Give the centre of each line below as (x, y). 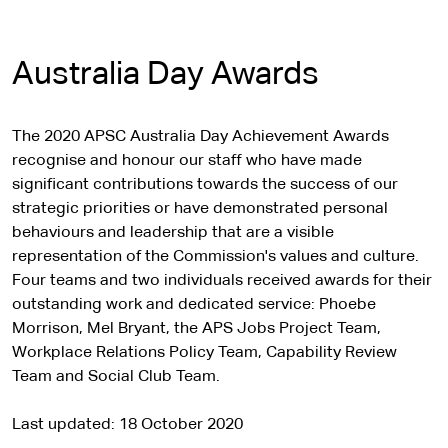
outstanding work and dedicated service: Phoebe (194, 305)
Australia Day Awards (165, 75)
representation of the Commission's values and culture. (215, 257)
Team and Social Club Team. (116, 377)
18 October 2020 (181, 425)
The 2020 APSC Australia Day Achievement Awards (200, 137)
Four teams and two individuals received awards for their (222, 281)
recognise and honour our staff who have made (187, 161)
